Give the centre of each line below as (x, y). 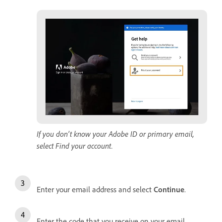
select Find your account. (75, 145)
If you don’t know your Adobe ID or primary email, (115, 134)
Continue (169, 189)
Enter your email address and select (95, 189)
